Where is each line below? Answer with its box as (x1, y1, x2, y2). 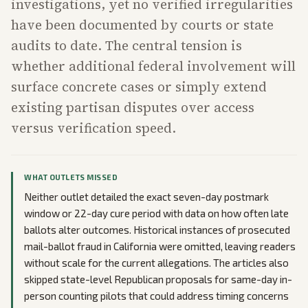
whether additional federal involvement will (11, 57, 296, 76)
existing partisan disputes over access (11, 98, 254, 117)
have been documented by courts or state (11, 16, 274, 34)
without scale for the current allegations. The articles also (24, 256, 289, 269)
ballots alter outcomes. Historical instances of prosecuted (24, 223, 290, 236)
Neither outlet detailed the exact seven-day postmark (24, 190, 269, 203)
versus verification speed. (11, 119, 176, 137)
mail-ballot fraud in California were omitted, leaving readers (24, 240, 296, 253)
